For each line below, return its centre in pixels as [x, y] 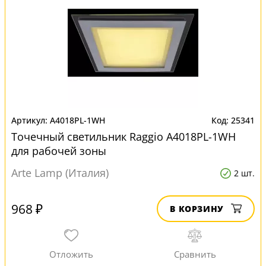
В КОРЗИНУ [197, 209]
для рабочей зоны [59, 151]
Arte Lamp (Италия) [60, 173]
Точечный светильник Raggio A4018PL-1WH [123, 137]
